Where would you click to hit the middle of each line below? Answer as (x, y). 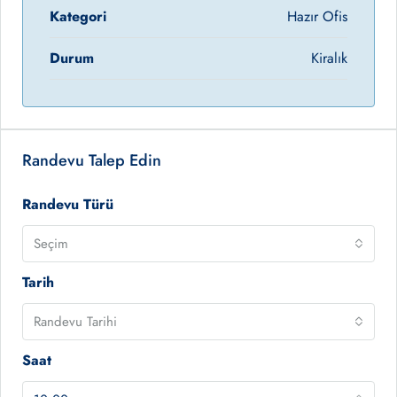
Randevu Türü (68, 204)
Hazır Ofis (317, 16)
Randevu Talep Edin (92, 160)
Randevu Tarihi (75, 322)
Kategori (78, 16)
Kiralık (329, 58)
